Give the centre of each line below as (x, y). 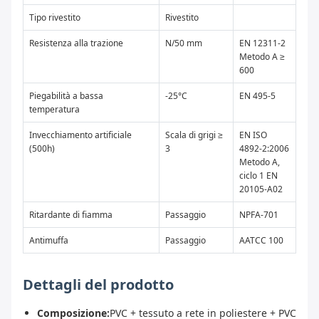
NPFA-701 (259, 215)
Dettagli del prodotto (98, 285)
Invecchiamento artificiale (80, 135)
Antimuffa (49, 241)
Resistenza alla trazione (76, 43)
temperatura (54, 110)
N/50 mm (184, 43)
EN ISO (253, 135)
